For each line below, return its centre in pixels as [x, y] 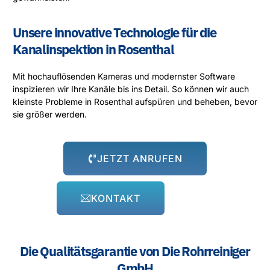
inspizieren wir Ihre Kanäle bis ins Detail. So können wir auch [131, 89]
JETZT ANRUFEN [140, 158]
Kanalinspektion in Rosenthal [93, 49]
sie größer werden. [50, 115]
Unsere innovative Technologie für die [115, 33]
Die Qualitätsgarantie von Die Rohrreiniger [135, 251]
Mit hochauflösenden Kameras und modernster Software [124, 77]
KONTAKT [115, 198]
